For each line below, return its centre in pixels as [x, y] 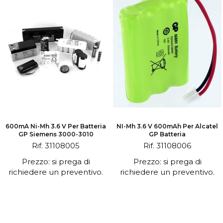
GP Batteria [167, 134]
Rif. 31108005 [56, 146]
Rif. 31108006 [167, 146]
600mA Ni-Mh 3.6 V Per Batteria [56, 126]
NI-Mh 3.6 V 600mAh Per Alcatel [167, 126]
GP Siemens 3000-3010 [56, 134]
